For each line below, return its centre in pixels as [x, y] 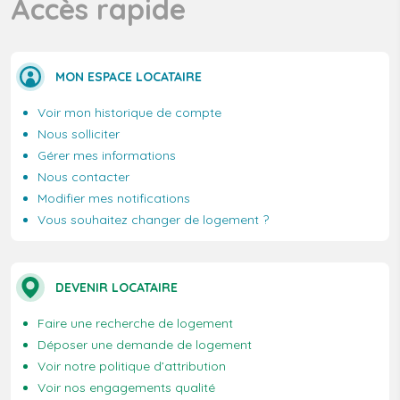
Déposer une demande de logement [145, 345]
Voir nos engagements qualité [126, 388]
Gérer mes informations [107, 156]
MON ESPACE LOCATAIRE [129, 77]
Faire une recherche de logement [135, 324]
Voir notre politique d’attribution [132, 367]
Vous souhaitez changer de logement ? [153, 220]
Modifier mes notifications [114, 199]
